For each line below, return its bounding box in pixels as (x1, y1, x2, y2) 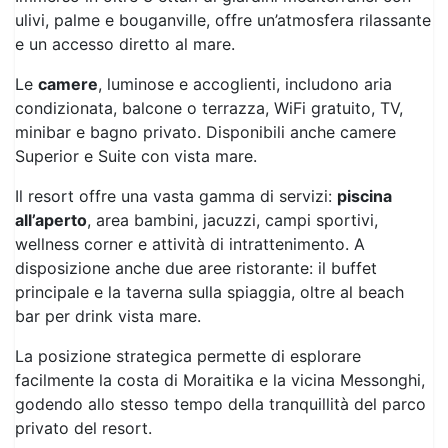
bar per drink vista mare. (15, 266, 201, 287)
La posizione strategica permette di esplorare (15, 306, 361, 327)
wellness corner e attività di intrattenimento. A (15, 194, 365, 215)
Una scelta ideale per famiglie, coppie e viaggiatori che (15, 418, 433, 439)
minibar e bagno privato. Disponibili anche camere (15, 82, 396, 103)
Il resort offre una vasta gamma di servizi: (15, 146, 337, 167)
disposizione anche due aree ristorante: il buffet (15, 218, 377, 239)
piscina (337, 146, 392, 167)
